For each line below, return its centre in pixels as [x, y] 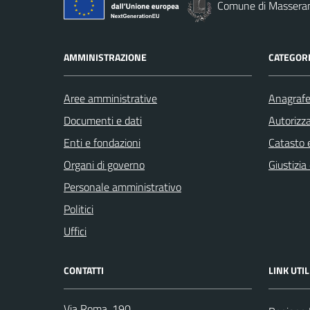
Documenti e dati [103, 120]
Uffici [75, 231]
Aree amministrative [110, 98]
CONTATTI [84, 270]
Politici [79, 209]
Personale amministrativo [122, 187]
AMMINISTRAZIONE [105, 57]
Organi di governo [104, 165]
